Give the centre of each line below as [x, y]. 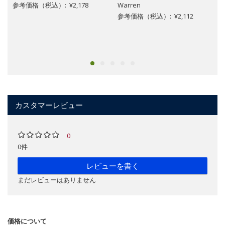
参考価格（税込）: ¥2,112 [155, 16]
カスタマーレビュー [49, 105]
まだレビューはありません [57, 180]
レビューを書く [113, 166]
